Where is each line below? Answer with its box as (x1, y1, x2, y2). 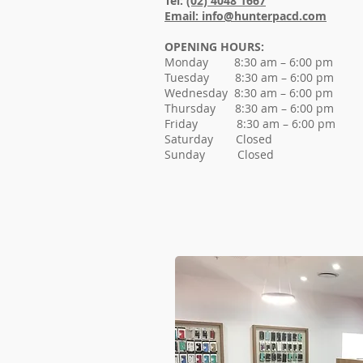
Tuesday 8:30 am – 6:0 (164, 70, 306, 85)
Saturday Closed (164, 131, 272, 147)
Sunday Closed (164, 147, 274, 162)
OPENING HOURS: (164, 39, 264, 54)
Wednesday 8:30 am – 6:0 (164, 85, 305, 100)
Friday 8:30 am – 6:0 (164, 116, 308, 131)
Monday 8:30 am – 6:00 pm (164, 54, 333, 70)
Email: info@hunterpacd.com (164, 8, 327, 23)
